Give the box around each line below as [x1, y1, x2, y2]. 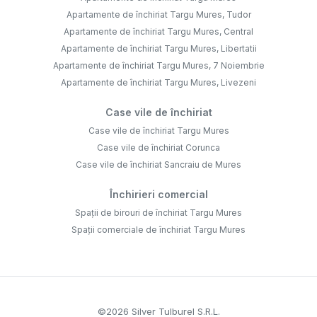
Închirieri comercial [109, 188, 208, 201]
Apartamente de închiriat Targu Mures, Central [64, 26, 253, 38]
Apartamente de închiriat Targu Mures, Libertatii [60, 43, 257, 54]
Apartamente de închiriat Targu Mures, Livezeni [61, 77, 256, 88]
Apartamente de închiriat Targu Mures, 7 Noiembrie [52, 60, 265, 71]
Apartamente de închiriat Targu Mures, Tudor [66, 9, 251, 21]
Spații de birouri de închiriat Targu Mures [75, 207, 242, 219]
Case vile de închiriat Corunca [97, 142, 220, 154]
